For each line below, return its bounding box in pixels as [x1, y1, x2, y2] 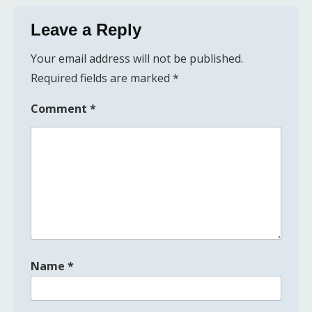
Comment [31, 100, 90, 116]
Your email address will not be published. [31, 50, 243, 66]
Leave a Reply [31, 19, 141, 39]
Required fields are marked [31, 70, 173, 86]
